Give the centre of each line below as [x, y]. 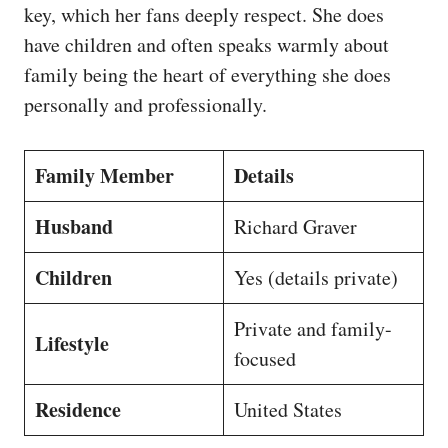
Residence [78, 409]
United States [288, 409]
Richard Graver [295, 226]
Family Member [104, 175]
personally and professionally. [145, 104]
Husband [74, 226]
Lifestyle [72, 343]
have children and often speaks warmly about [206, 44]
